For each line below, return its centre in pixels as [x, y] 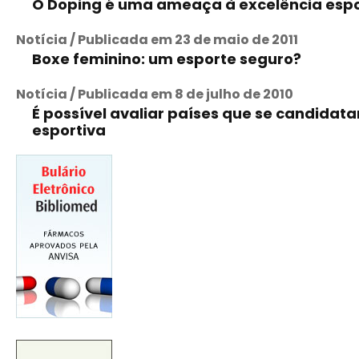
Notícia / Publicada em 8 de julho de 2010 [155, 94]
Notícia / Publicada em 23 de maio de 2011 [157, 40]
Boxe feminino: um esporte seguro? [167, 59]
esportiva [69, 130]
